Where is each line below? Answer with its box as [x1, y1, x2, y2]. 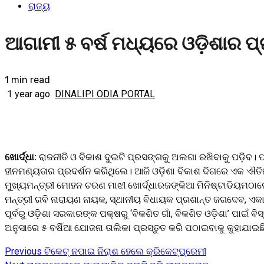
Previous [5, 246, 42, 258]
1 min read [5, 74, 50, 86]
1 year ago [5, 88, 52, 100]
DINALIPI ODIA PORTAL [55, 88, 155, 100]
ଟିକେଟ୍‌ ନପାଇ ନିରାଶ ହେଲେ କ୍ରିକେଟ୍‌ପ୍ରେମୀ [42, 246, 206, 258]
